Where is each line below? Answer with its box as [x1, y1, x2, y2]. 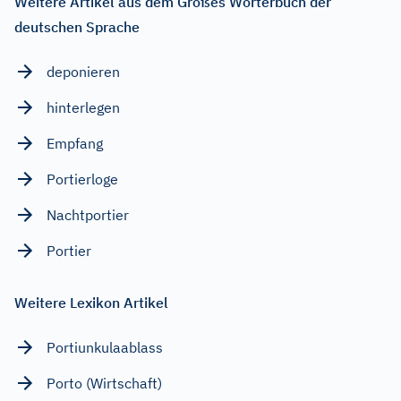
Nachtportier [47, 205, 129, 224]
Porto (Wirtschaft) [47, 373, 162, 392]
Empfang [47, 133, 103, 152]
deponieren [47, 62, 120, 81]
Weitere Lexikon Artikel [14, 293, 168, 311]
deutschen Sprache [14, 17, 140, 36]
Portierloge [47, 169, 118, 188]
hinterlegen [47, 98, 120, 116]
